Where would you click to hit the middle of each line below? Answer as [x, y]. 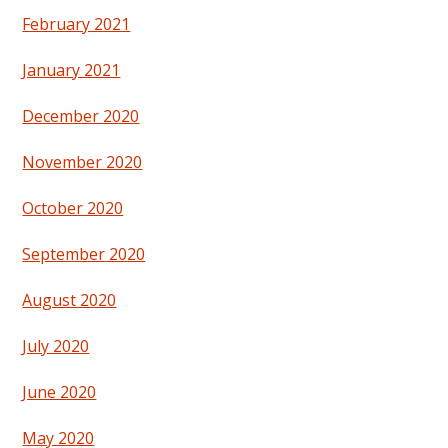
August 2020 [69, 300]
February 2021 [76, 24]
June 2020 [59, 392]
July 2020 [56, 346]
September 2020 [84, 254]
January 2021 [71, 70]
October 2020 [73, 208]
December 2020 [81, 116]
